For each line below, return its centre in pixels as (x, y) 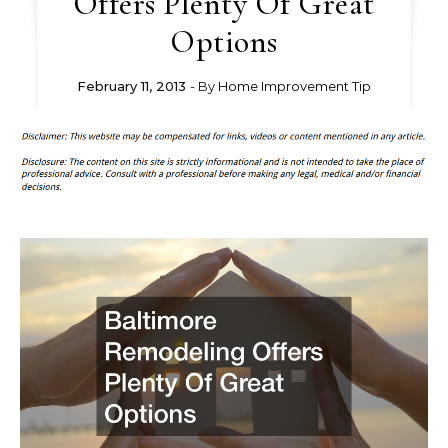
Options (224, 41)
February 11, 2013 (131, 86)
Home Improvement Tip (294, 86)
